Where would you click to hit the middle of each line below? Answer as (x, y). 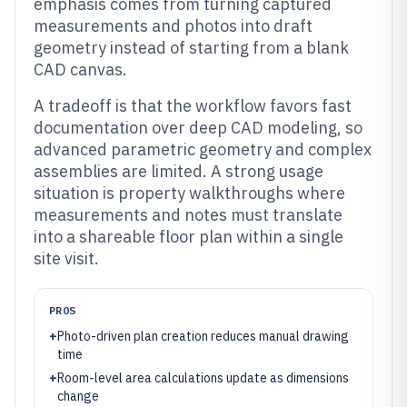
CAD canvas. (80, 69)
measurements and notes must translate (188, 215)
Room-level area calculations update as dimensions (203, 378)
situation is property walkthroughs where (189, 193)
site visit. (66, 258)
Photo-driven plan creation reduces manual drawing (203, 336)
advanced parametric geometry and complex (203, 149)
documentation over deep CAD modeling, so (198, 128)
